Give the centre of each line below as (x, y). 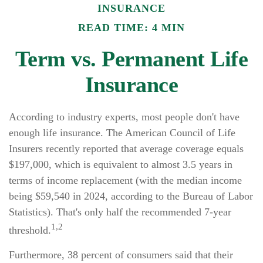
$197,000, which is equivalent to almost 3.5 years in (121, 164)
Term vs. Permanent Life (131, 59)
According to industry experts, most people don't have (124, 117)
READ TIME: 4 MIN (131, 28)
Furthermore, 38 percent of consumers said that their (121, 255)
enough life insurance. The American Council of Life (122, 133)
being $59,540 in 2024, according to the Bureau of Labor (131, 196)
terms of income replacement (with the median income (125, 180)
